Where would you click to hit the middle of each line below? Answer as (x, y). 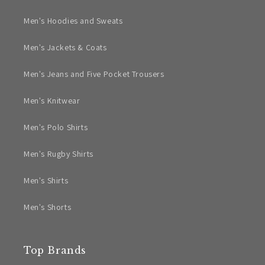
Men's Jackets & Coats (65, 48)
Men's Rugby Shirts (59, 154)
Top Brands (55, 251)
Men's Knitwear (52, 101)
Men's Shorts (48, 207)
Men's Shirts (46, 181)
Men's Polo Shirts (56, 127)
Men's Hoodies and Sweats (73, 21)
